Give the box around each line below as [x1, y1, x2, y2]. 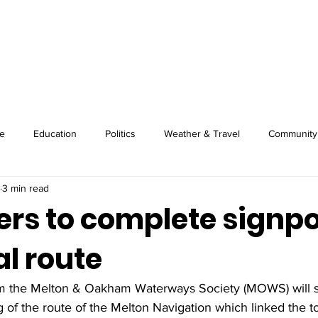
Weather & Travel [164, 127, 240, 139]
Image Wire [99, 41, 166, 57]
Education [33, 127, 77, 139]
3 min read [2, 182, 49, 194]
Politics [105, 127, 136, 139]
